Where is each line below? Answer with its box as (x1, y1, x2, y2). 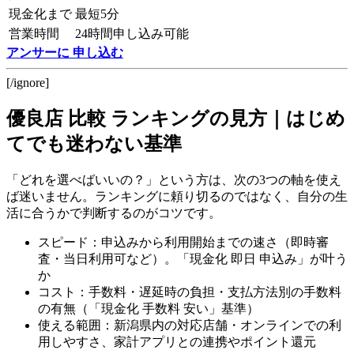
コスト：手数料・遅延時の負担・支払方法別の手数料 (38, 285, 341, 299)
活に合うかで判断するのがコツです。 (6, 206, 221, 220)
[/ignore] (6, 76, 49, 90)
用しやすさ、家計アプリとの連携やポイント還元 (38, 335, 316, 349)
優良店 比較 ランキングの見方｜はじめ (6, 108, 345, 130)
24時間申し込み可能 (75, 27, 189, 41)
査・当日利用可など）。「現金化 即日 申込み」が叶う (38, 252, 348, 266)
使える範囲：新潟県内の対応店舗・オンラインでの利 (38, 318, 341, 333)
